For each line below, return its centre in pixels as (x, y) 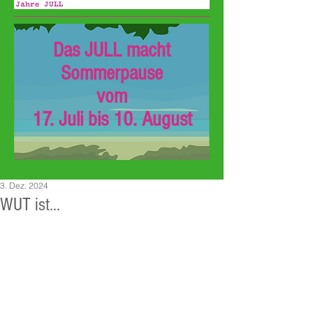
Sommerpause (112, 73)
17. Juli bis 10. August (112, 119)
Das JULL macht (112, 50)
